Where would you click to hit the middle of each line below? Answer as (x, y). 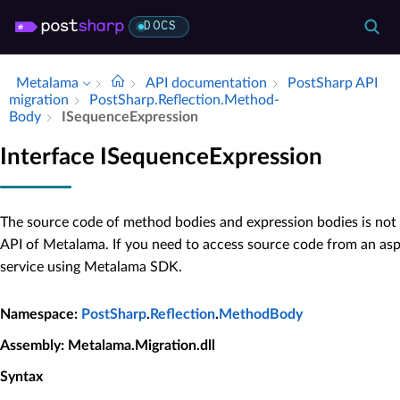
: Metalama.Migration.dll (138, 345)
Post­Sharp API (333, 83)
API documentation (206, 83)
